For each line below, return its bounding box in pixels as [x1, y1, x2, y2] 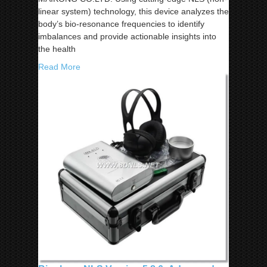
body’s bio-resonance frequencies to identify [38, 19, 204, 29]
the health [38, 44, 76, 54]
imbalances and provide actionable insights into [38, 32, 216, 42]
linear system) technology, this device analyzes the [38, 7, 229, 17]
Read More [38, 62, 80, 72]
